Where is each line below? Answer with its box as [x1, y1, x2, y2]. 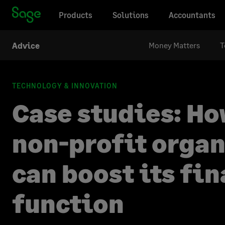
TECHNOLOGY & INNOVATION [12, 81, 118, 90]
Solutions [113, 10, 149, 20]
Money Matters [149, 40, 200, 50]
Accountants [169, 10, 215, 20]
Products [59, 10, 92, 20]
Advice [12, 40, 40, 50]
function [12, 188, 124, 218]
